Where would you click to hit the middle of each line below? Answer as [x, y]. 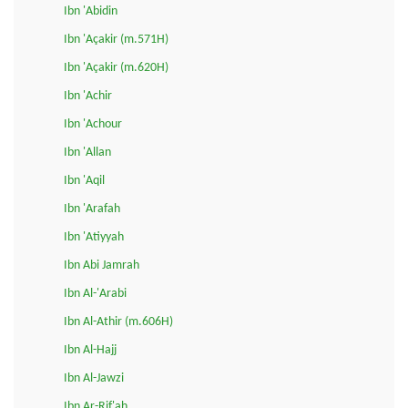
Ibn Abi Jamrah [102, 265]
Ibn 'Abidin [91, 11]
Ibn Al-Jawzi [94, 378]
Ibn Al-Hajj [90, 350]
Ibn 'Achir [88, 96]
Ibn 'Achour [93, 124]
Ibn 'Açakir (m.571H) [116, 39]
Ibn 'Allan [87, 152]
